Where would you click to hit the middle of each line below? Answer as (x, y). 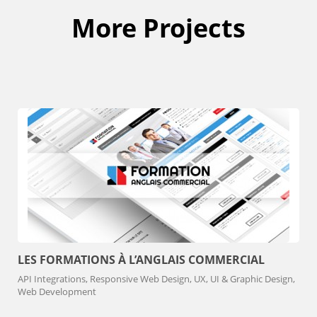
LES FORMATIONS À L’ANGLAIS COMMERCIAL (141, 260)
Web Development (57, 292)
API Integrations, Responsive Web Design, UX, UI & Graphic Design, (156, 279)
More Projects (158, 28)
